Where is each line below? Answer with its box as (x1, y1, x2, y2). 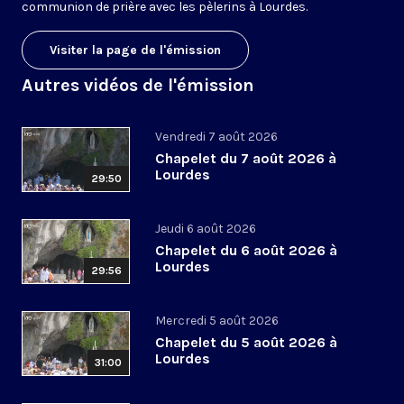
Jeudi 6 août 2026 (155, 221, 256, 237)
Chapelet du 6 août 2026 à (155, 242, 337, 260)
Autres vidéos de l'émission (22, 75, 254, 96)
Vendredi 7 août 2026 (155, 129, 278, 145)
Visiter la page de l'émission (50, 42, 221, 59)
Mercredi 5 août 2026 (155, 313, 279, 329)
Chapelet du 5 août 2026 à (155, 334, 337, 352)
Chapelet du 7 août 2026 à (155, 150, 336, 168)
